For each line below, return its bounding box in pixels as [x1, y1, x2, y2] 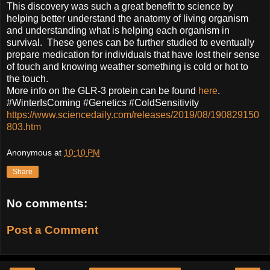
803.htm [7, 121, 41, 132]
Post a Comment [7, 223, 98, 236]
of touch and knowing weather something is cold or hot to [7, 61, 248, 72]
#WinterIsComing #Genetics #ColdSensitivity [7, 97, 199, 108]
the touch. [7, 73, 48, 84]
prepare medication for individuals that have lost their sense [7, 49, 260, 60]
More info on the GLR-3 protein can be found [7, 85, 198, 96]
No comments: [7, 197, 87, 210]
